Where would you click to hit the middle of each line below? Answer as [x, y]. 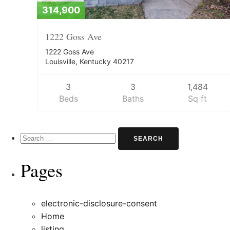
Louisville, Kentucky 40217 [90, 62]
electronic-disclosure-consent [99, 204]
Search [33, 133]
